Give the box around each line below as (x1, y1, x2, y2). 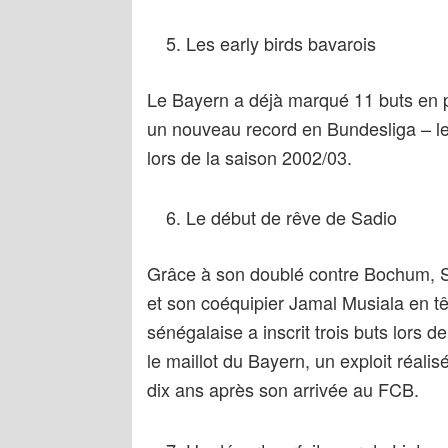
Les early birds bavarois (185, 29, 376, 56)
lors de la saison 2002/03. (147, 143, 352, 170)
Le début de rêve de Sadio (185, 204, 397, 231)
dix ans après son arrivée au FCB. (147, 376, 419, 403)
